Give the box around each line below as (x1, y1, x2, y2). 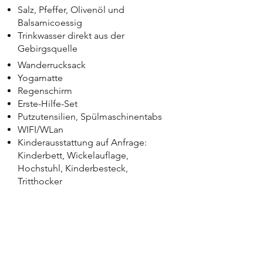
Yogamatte (18, 72, 63, 83)
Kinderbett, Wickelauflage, (18, 150, 129, 161)
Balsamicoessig (18, 17, 82, 28)
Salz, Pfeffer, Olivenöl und (18, 4, 124, 15)
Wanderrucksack (18, 59, 86, 70)
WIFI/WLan (18, 124, 63, 135)
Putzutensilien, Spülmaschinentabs (18, 111, 162, 122)
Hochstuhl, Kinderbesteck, (18, 163, 128, 174)
